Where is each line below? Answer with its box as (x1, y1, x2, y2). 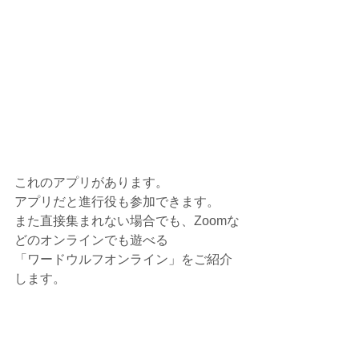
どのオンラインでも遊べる (14, 233, 168, 248)
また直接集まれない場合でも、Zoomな (14, 214, 240, 228)
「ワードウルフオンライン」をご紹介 (14, 252, 232, 267)
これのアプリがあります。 (14, 175, 168, 190)
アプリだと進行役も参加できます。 (14, 195, 220, 209)
